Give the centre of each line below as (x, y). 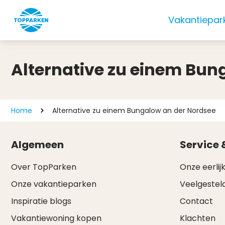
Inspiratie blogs (41, 201)
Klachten (197, 218)
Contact (196, 201)
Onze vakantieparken (54, 184)
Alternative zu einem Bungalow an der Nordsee (134, 110)
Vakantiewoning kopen (56, 218)
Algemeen (37, 145)
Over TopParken (44, 167)
